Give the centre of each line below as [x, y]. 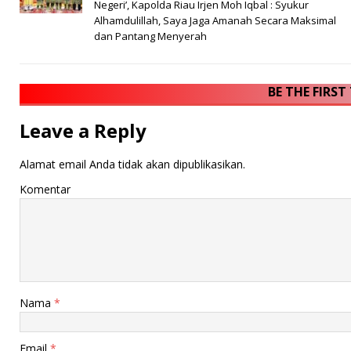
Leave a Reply [83, 130]
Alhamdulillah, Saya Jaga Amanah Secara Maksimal [215, 20]
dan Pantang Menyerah [150, 36]
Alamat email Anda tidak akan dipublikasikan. [132, 164]
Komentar [45, 189]
